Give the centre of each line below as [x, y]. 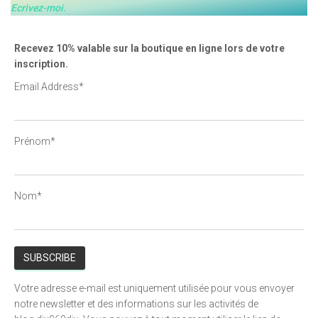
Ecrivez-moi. [38, 8]
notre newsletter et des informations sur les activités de [136, 304]
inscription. [41, 64]
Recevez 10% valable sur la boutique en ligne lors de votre [149, 48]
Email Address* [49, 87]
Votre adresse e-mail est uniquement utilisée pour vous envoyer [154, 288]
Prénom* [35, 141]
